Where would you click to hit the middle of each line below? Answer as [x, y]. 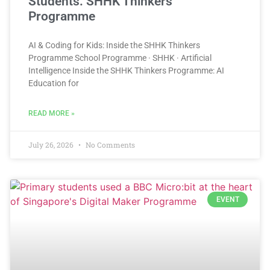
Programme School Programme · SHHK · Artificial [120, 58]
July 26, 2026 [52, 145]
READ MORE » [52, 114]
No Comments [109, 145]
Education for [54, 83]
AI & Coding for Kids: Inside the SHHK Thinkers [114, 46]
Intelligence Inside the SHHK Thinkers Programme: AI [126, 71]
